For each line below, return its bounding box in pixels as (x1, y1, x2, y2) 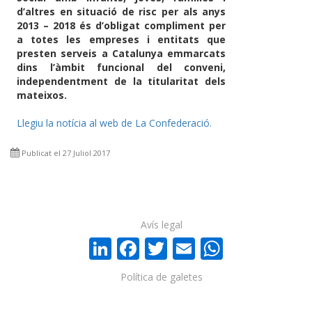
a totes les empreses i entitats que (17, 33, 226, 47)
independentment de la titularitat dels (17, 75, 226, 88)
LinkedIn (111, 231, 201, 261)
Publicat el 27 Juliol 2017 (22, 148, 110, 159)
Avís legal (140, 217, 182, 231)
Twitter (167, 231, 242, 261)
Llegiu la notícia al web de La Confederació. (17, 116, 212, 130)
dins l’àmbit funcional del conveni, (17, 61, 226, 75)
